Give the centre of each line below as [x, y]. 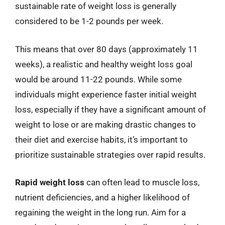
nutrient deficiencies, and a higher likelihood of [102, 197]
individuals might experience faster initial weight [106, 94]
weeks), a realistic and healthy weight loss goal [104, 64]
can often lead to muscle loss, [142, 182]
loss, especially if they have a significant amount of [110, 109]
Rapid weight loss [50, 182]
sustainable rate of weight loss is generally [96, 6]
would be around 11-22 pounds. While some [98, 79]
